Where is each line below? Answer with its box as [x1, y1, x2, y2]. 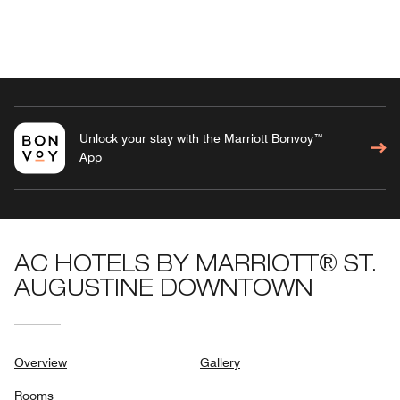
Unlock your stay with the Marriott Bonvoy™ [79, 130, 324, 146]
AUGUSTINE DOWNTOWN [14, 279, 313, 302]
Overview [14, 354, 67, 370]
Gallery [200, 354, 240, 370]
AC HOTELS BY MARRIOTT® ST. [14, 254, 377, 278]
